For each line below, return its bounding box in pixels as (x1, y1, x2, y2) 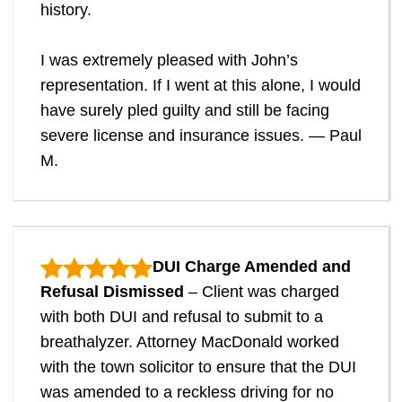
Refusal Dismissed (40, 283, 184, 301)
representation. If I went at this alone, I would (40, 76, 361, 95)
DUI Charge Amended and (153, 258, 351, 276)
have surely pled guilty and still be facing (40, 101, 329, 120)
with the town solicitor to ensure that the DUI (40, 358, 356, 377)
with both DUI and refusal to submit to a (40, 308, 323, 327)
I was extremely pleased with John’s (40, 51, 298, 70)
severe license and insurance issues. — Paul (40, 127, 362, 145)
